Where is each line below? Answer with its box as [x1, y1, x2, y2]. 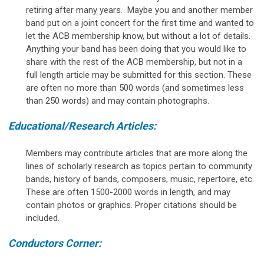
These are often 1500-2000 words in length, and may [26, 186, 230, 197]
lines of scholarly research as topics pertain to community [26, 160, 252, 171]
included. [26, 212, 62, 223]
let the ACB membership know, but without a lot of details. [26, 30, 250, 41]
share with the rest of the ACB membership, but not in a [26, 56, 242, 67]
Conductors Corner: [8, 236, 101, 249]
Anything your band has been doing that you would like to [26, 43, 246, 54]
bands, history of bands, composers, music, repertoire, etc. [26, 173, 254, 184]
